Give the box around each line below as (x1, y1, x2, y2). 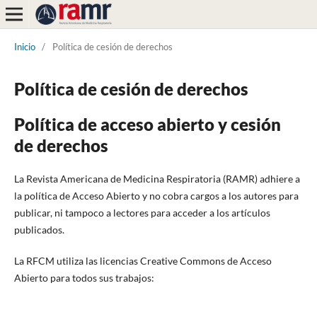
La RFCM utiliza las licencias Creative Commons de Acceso (13, 254, 272, 267)
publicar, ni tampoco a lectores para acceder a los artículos (13, 206, 270, 219)
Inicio (13, 40, 35, 52)
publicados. (13, 223, 64, 236)
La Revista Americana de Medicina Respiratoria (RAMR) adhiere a (13, 172, 300, 185)
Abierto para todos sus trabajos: (13, 271, 154, 284)
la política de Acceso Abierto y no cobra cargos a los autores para (13, 189, 299, 202)
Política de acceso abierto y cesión (13, 113, 281, 134)
